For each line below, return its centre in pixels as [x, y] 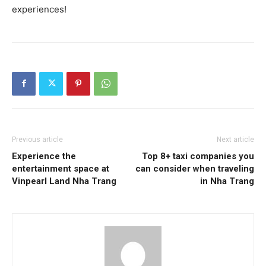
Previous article [37, 139]
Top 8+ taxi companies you [198, 156]
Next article [235, 139]
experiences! [39, 9]
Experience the [44, 156]
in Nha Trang [227, 181]
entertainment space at [61, 168]
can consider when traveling [195, 168]
